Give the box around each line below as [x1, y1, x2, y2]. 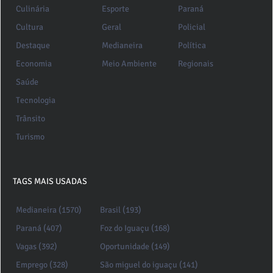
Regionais [178, 58, 213, 69]
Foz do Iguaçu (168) [100, 223, 170, 234]
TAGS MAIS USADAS [13, 176, 87, 187]
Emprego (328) [16, 260, 68, 271]
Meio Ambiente [102, 58, 157, 69]
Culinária [16, 4, 49, 15]
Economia [16, 58, 52, 69]
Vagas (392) [16, 241, 57, 252]
